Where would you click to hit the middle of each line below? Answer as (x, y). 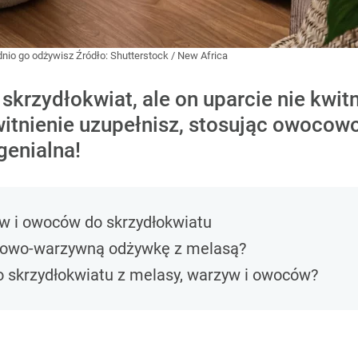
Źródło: (93, 56)
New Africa (203, 56)
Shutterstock (139, 56)
